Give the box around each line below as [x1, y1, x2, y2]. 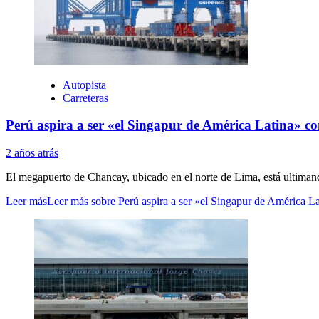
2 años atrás [6, 147, 58, 159]
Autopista [63, 78, 106, 91]
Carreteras [63, 91, 108, 104]
